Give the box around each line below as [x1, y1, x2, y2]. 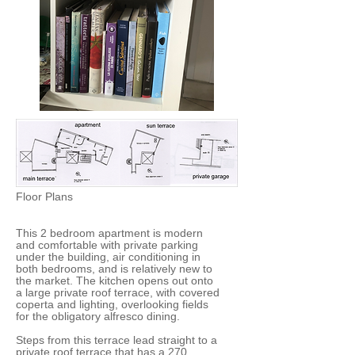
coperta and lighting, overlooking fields [16, 298, 208, 311]
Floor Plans [16, 190, 73, 203]
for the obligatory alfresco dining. [16, 310, 180, 323]
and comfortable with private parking [16, 239, 198, 251]
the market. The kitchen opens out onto [16, 274, 213, 287]
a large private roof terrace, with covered [16, 286, 219, 299]
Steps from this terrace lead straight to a [16, 334, 217, 346]
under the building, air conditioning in [16, 250, 200, 263]
